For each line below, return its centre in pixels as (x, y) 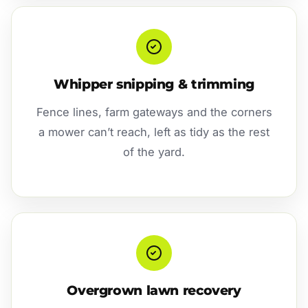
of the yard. (154, 152)
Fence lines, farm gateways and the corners (154, 112)
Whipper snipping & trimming (154, 84)
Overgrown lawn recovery (154, 291)
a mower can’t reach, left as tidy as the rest (154, 132)
